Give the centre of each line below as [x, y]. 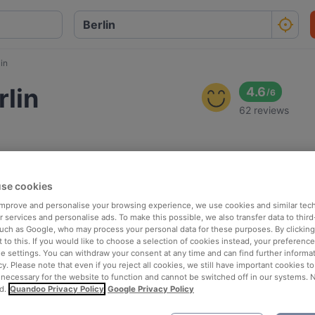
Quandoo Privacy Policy [57, 289]
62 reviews [264, 110]
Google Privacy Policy [151, 289]
